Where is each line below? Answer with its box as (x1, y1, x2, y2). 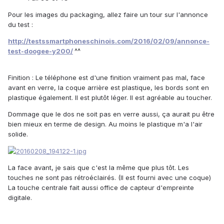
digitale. (8, 193, 32, 202)
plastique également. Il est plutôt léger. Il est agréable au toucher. (8, 93, 212, 101)
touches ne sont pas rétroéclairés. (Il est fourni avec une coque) (8, 173, 211, 182)
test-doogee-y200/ (8, 46, 73, 55)
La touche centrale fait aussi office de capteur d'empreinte (8, 183, 194, 192)
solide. (8, 129, 28, 138)
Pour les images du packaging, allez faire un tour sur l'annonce (8, 10, 208, 18)
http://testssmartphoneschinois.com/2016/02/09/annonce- (8, 36, 209, 45)
